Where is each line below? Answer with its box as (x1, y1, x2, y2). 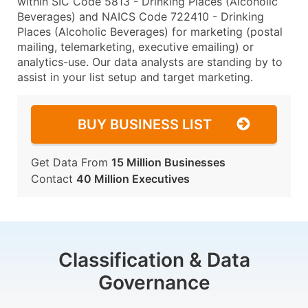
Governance (98, 271, 210, 294)
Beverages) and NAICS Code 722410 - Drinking (17, 10, 264, 23)
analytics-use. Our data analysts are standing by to (17, 55, 283, 69)
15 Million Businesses (111, 155, 225, 169)
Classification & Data (58, 248, 250, 272)
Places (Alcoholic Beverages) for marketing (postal (17, 25, 283, 38)
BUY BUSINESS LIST (78, 116, 212, 133)
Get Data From (31, 155, 111, 169)
